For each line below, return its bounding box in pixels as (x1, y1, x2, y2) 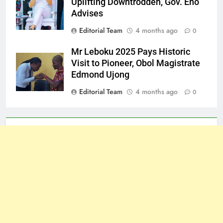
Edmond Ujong (71, 70, 129, 80)
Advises (71, 8, 103, 19)
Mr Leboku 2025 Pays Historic (71, 47, 190, 57)
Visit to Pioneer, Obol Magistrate (71, 58, 200, 69)
